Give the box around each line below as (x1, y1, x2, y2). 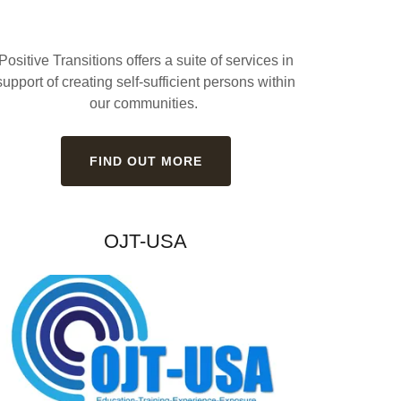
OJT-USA (104, 230, 188, 253)
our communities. (90, 96, 202, 112)
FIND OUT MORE (89, 154, 202, 169)
